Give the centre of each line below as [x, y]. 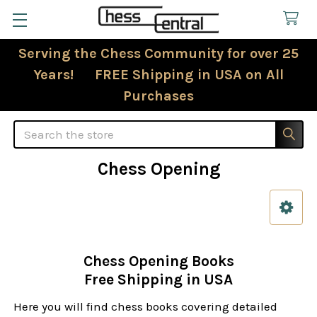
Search [33, 128]
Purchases [158, 96]
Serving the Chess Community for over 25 [158, 53]
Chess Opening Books [158, 261]
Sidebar [41, 226]
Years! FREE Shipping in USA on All [158, 74]
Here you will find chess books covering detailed [146, 307]
